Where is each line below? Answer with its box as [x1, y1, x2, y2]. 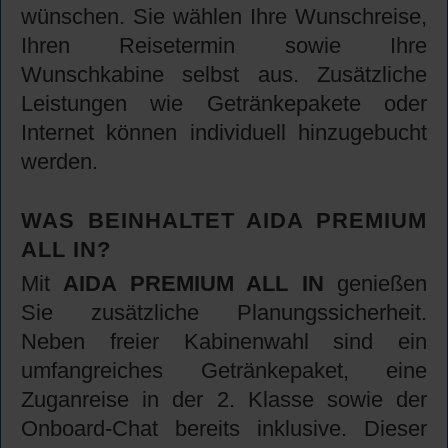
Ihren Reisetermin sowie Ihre [21, 33, 427, 59]
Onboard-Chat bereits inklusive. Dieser [21, 416, 427, 442]
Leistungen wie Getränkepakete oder [21, 91, 427, 117]
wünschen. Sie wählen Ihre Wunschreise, [21, 4, 427, 30]
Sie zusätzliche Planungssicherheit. [21, 300, 427, 326]
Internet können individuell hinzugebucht [21, 120, 427, 146]
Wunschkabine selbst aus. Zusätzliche [21, 62, 427, 88]
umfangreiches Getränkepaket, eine [21, 358, 427, 384]
